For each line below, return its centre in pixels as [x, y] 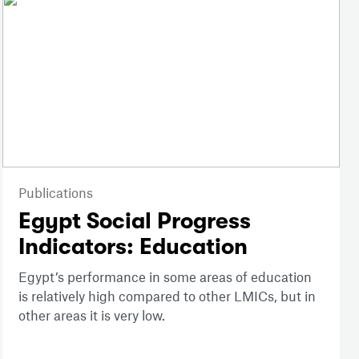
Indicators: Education [133, 246]
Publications [55, 192]
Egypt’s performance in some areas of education [165, 276]
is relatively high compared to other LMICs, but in [167, 295]
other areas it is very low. [93, 315]
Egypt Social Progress [134, 221]
